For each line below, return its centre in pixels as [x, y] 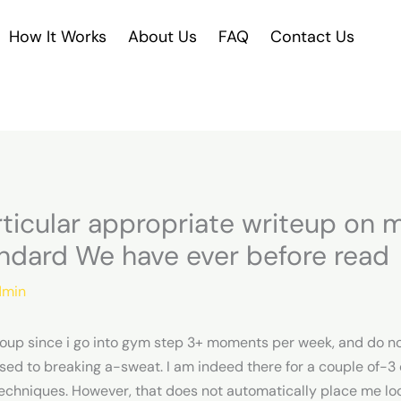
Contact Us [313, 37]
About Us [163, 37]
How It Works [58, 37]
